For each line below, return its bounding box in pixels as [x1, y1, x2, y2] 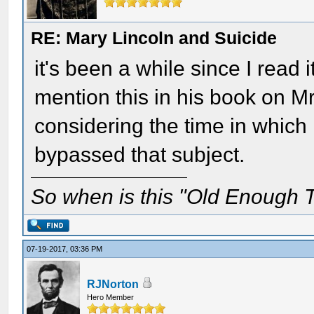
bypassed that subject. [34, 143, 245, 166]
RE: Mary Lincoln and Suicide [31, 28, 278, 48]
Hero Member [87, 293, 135, 301]
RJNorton [87, 278, 139, 290]
